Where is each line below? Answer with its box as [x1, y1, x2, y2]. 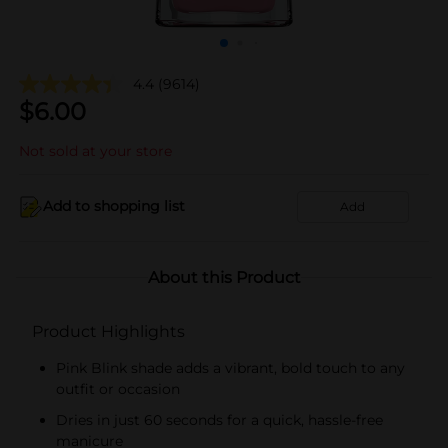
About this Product [147, 267, 301, 287]
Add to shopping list [43, 197, 185, 215]
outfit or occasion [56, 379, 180, 398]
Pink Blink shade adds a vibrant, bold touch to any [56, 358, 405, 377]
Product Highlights [32, 321, 185, 341]
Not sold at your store [19, 141, 172, 160]
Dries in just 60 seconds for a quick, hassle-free [56, 410, 383, 429]
